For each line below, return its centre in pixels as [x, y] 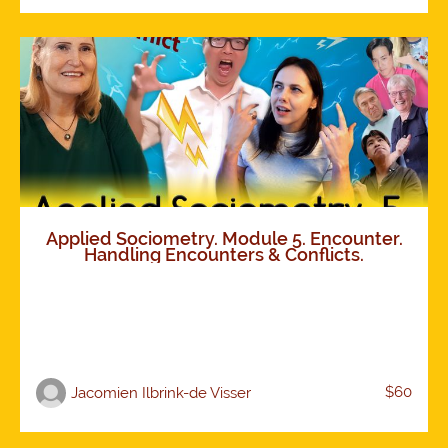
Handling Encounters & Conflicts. [224, 255]
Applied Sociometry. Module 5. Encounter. [224, 239]
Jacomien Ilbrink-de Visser [161, 393]
